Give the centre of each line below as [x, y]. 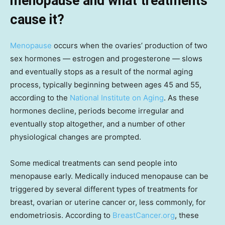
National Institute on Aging [117, 97]
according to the [40, 97]
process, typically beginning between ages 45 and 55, [106, 84]
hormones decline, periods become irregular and [97, 110]
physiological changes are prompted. [76, 137]
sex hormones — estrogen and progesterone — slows [106, 58]
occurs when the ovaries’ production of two [130, 45]
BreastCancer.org [144, 215]
